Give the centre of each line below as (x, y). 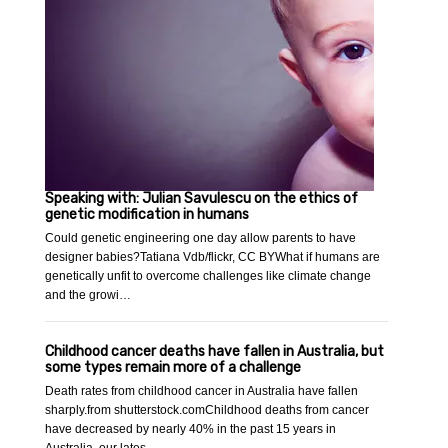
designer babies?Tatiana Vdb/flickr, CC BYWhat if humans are (213, 257)
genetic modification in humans (147, 215)
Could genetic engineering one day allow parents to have (201, 238)
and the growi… (88, 295)
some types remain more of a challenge (173, 368)
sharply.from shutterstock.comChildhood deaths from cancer (207, 410)
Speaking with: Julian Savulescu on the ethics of (202, 199)
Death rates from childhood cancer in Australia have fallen (202, 391)
